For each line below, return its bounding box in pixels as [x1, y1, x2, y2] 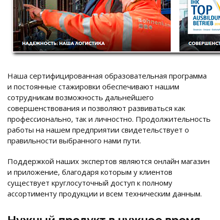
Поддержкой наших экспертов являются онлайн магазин [7, 156, 210, 166]
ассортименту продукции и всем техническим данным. [7, 188, 202, 198]
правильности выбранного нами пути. [7, 135, 141, 145]
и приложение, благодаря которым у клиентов [7, 166, 172, 177]
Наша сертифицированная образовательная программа [7, 70, 207, 81]
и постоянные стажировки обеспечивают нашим [7, 81, 179, 91]
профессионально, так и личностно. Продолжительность [7, 113, 211, 124]
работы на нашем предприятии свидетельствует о [7, 124, 189, 135]
